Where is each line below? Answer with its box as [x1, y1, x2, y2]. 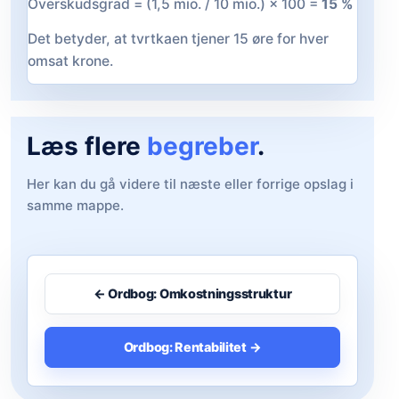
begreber [147, 131, 257, 162]
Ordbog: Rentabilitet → [123, 339, 262, 355]
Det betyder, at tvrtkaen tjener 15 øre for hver [28, 29, 329, 47]
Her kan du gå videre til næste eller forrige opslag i [27, 175, 354, 193]
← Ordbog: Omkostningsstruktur [93, 285, 292, 301]
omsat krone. [28, 52, 113, 69]
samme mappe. [27, 197, 124, 215]
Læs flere [27, 131, 147, 162]
